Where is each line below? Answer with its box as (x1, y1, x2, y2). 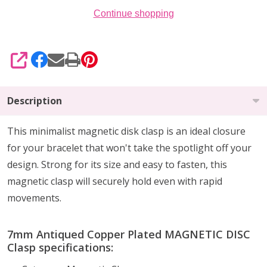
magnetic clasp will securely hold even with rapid (7, 174, 222, 188)
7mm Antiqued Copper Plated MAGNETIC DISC (7, 226, 250, 241)
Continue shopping (93, 8, 174, 18)
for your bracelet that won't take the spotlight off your (7, 141, 252, 154)
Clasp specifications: (7, 240, 119, 254)
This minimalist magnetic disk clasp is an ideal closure (7, 124, 246, 138)
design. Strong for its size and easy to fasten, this (7, 157, 227, 171)
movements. (7, 191, 64, 204)
